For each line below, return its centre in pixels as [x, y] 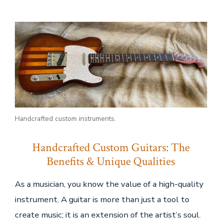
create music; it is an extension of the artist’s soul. [108, 215]
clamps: [179, 22]
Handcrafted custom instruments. [65, 119]
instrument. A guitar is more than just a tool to [102, 200]
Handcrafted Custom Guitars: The [111, 148]
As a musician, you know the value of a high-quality [109, 184]
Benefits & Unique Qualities [111, 162]
